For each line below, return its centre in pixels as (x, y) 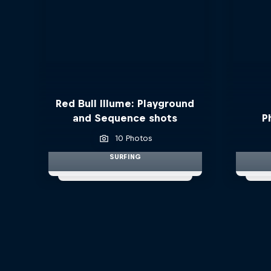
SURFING (125, 156)
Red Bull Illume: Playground (125, 103)
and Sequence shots (125, 118)
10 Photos (134, 138)
